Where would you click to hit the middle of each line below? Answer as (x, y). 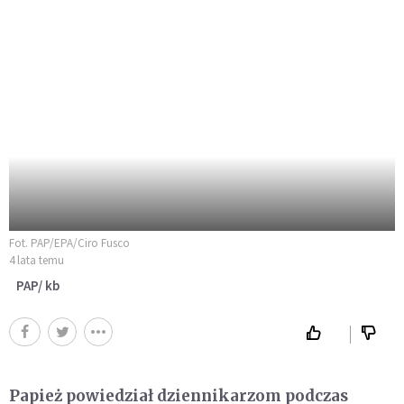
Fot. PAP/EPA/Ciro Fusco (69, 243)
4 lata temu (37, 260)
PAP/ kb (38, 285)
